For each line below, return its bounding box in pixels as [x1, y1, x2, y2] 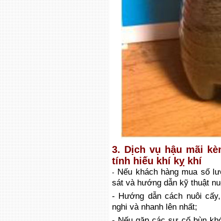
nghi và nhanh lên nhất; [112, 202, 197, 212]
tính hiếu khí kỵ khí [112, 155, 202, 166]
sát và [112, 178, 135, 187]
